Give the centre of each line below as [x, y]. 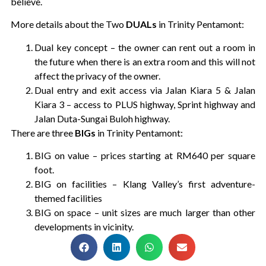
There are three [42, 132]
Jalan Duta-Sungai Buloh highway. [102, 118]
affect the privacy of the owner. [97, 75]
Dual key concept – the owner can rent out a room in [145, 47]
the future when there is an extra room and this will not [145, 61]
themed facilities [68, 198]
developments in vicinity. [84, 227]
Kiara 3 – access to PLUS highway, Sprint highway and [145, 104]
